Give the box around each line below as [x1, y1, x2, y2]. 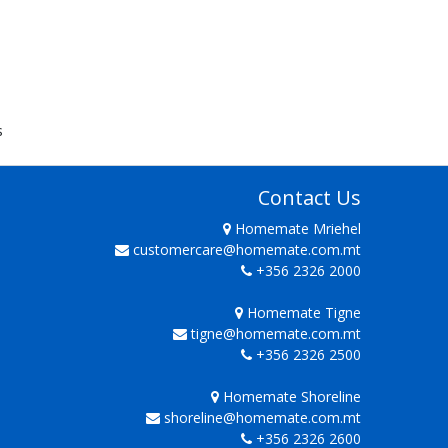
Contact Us [258, 184, 361, 211]
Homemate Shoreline [219, 387, 361, 406]
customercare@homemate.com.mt [133, 240, 361, 259]
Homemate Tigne [243, 303, 361, 322]
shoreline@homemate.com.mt [164, 408, 361, 427]
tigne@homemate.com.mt [191, 324, 361, 343]
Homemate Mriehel [231, 219, 361, 238]
